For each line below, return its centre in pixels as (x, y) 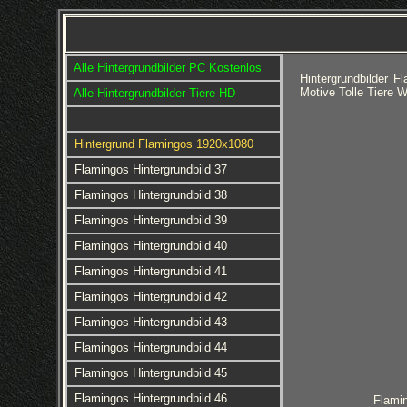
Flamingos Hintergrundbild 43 (150, 322)
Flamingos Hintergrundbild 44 (150, 347)
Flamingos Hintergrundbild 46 (150, 398)
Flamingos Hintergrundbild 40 (150, 246)
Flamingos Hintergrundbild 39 (150, 220)
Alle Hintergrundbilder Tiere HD (154, 93)
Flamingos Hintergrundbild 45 (150, 373)
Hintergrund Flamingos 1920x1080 (164, 144)
